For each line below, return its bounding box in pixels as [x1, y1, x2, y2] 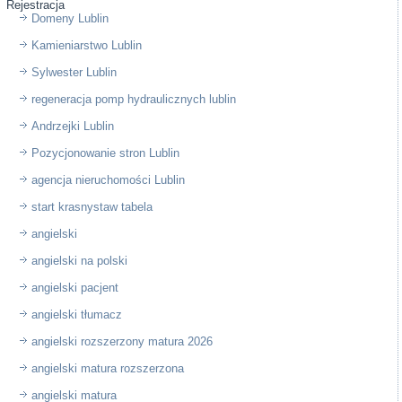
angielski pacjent [31, 280, 119, 294]
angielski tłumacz [31, 307, 123, 321]
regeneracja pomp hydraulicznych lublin [31, 92, 237, 106]
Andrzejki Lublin [31, 118, 115, 133]
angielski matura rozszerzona [31, 361, 185, 375]
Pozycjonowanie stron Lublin [31, 145, 180, 160]
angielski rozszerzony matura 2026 [31, 334, 214, 348]
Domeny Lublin [31, 11, 109, 25]
